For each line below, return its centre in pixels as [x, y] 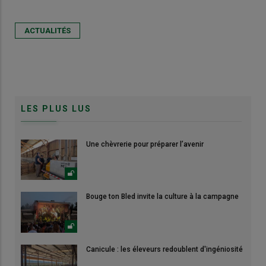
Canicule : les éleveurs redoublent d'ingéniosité [164, 249]
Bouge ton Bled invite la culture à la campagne [162, 197]
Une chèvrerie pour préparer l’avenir [145, 144]
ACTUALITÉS [47, 30]
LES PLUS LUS [56, 108]
